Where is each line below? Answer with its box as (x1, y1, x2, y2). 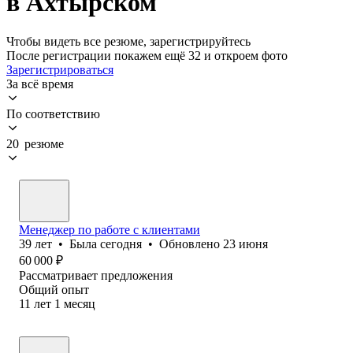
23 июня (223, 236, 268, 251)
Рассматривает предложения (19, 268, 173, 282)
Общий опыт (19, 282, 89, 296)
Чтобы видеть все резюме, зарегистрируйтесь (6, 34, 251, 48)
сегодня (100, 236, 142, 251)
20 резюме (6, 136, 64, 150)
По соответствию (6, 106, 100, 121)
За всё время (6, 76, 73, 91)
